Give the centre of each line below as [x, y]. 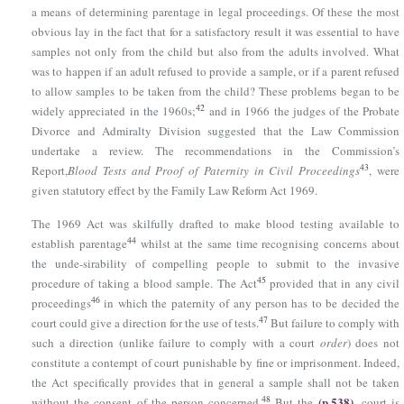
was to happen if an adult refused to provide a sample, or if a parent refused [216, 71]
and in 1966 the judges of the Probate [303, 110]
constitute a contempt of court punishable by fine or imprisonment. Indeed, [216, 362]
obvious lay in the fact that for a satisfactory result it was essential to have [216, 31]
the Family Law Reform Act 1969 [234, 190]
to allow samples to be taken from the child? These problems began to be [216, 91]
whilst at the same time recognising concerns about [268, 243]
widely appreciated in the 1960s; [114, 110]
